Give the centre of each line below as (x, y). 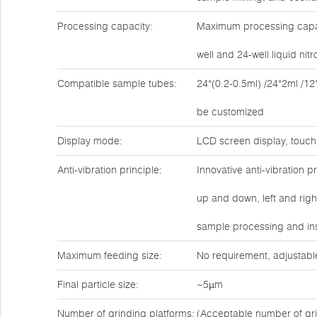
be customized (230, 112)
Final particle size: (98, 284)
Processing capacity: (105, 26)
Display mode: (90, 141)
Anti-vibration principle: (110, 170)
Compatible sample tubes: (117, 83)
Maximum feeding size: (110, 255)
